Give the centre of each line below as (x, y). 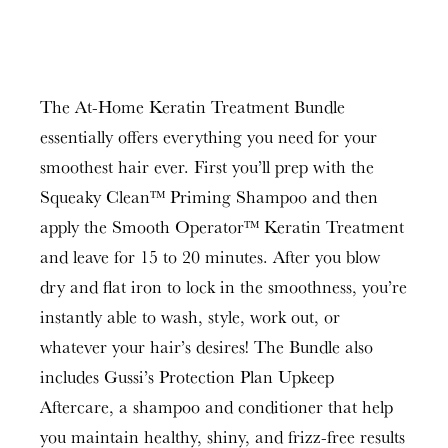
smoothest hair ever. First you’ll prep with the (207, 166)
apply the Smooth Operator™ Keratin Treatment (222, 226)
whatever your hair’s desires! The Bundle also (206, 346)
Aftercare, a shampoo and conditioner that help (216, 406)
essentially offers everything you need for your (208, 136)
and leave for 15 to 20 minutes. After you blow (210, 256)
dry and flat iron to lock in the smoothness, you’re (223, 286)
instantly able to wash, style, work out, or (190, 316)
